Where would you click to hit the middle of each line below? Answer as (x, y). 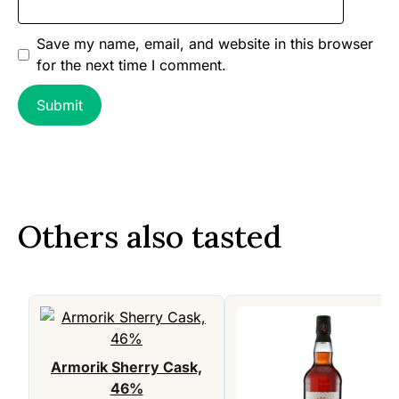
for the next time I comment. (131, 65)
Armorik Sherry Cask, (126, 367)
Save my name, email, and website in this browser (205, 44)
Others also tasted (150, 237)
